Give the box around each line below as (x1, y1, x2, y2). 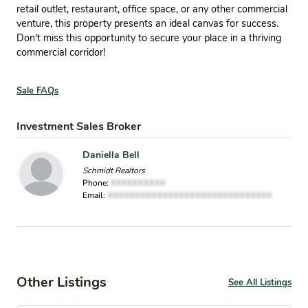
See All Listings (228, 276, 291, 289)
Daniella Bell (82, 148, 140, 162)
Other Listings (16, 273, 107, 292)
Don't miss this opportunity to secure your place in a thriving (16, 31, 281, 45)
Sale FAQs (16, 85, 58, 98)
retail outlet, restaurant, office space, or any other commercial (16, 2, 287, 16)
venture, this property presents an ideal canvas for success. (16, 16, 278, 31)
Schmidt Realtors (82, 165, 145, 177)
